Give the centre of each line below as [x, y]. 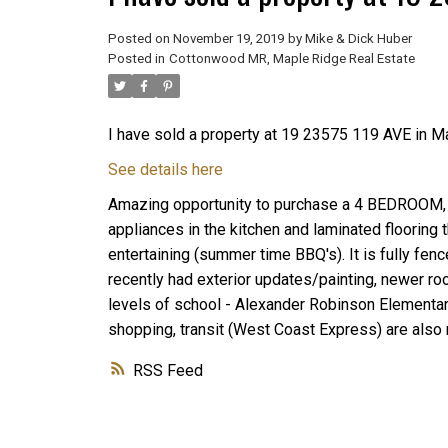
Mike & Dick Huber [358, 38]
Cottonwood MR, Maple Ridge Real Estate [291, 58]
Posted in [136, 58]
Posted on [140, 38]
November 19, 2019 [228, 38]
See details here [165, 169]
